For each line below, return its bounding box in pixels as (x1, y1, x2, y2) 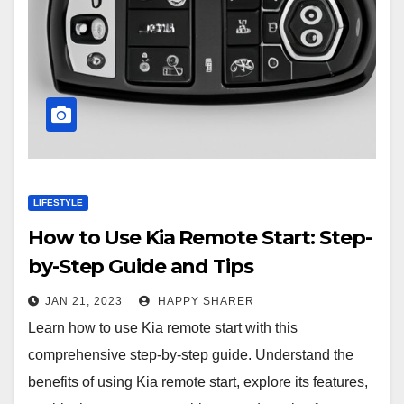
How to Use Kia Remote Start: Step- (28, 225, 372, 250)
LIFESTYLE (33, 197, 83, 207)
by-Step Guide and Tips (28, 254, 253, 279)
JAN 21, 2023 (45, 295, 123, 308)
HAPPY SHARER (154, 295, 254, 308)
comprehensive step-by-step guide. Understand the (28, 347, 353, 363)
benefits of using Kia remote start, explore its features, (28, 374, 368, 390)
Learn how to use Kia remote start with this (28, 320, 298, 335)
